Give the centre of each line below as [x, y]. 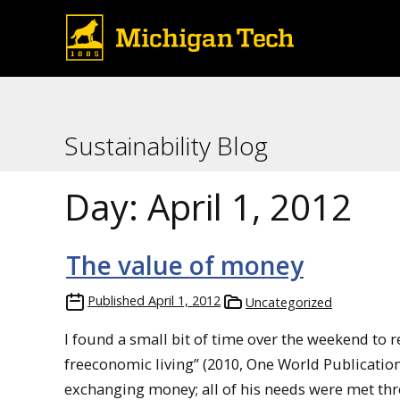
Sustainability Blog [166, 146]
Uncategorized [289, 302]
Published [116, 300]
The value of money [185, 265]
